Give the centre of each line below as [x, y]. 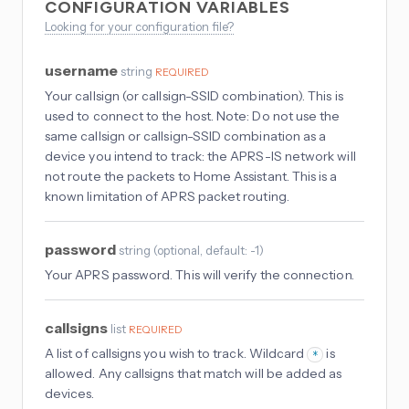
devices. [70, 394]
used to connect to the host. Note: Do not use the [193, 116]
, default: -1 [230, 251]
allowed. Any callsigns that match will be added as [194, 374]
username [83, 71]
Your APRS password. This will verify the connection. [199, 275]
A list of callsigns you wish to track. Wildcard [176, 354]
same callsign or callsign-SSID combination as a [186, 136]
